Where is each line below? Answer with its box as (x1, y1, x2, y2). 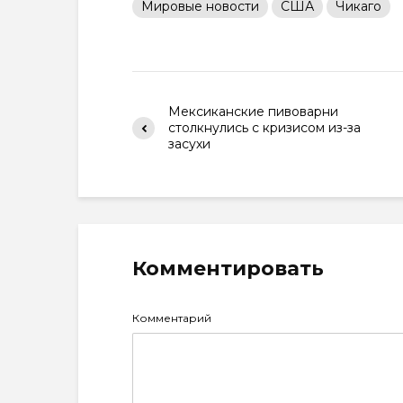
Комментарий (132, 311, 211, 325)
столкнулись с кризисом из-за (168, 120, 361, 136)
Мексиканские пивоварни (168, 103, 338, 120)
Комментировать (132, 256, 324, 281)
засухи (168, 136, 210, 152)
